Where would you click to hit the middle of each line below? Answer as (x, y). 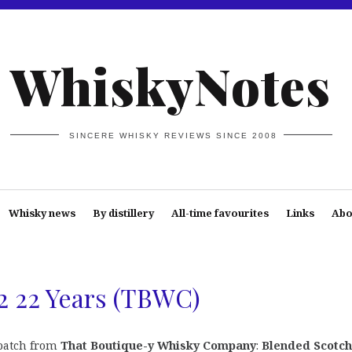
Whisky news (42, 213)
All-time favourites (220, 213)
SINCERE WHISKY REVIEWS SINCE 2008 (174, 135)
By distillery (123, 213)
